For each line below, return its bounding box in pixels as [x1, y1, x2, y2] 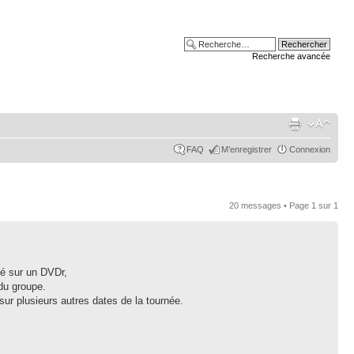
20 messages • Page [229, 201, 311, 210]
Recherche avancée [252, 51, 330, 61]
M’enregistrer [221, 145, 272, 154]
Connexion [289, 145, 330, 154]
